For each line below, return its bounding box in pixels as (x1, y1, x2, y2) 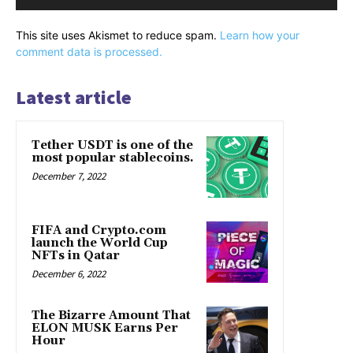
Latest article (16, 84, 132, 110)
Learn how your (220, 28, 299, 42)
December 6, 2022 (32, 266, 106, 281)
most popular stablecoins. (32, 150, 194, 165)
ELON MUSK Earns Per (32, 320, 178, 336)
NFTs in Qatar (32, 247, 120, 263)
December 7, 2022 (32, 169, 106, 183)
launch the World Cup (32, 235, 168, 251)
